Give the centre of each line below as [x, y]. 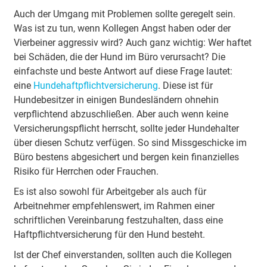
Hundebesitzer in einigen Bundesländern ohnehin [116, 100]
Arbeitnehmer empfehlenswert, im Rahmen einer [114, 206]
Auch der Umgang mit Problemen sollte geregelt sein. [124, 14]
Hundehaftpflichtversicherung [95, 86]
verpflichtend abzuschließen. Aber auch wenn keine [121, 114]
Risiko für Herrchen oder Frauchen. [86, 171]
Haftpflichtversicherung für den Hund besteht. [109, 235]
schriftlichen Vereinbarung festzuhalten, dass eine [118, 220]
